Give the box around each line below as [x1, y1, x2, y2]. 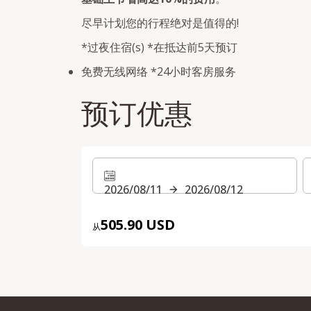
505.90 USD [101, 215, 175, 235]
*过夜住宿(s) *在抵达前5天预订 [81, 40, 237, 56]
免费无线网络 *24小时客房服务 [81, 64, 236, 80]
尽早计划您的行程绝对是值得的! [81, 15, 239, 31]
